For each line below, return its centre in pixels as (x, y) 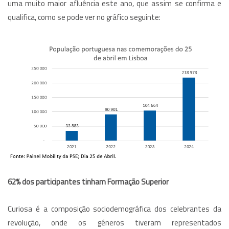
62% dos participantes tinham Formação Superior (88, 182)
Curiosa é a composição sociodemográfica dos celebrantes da (114, 209)
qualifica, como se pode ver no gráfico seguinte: (84, 17)
